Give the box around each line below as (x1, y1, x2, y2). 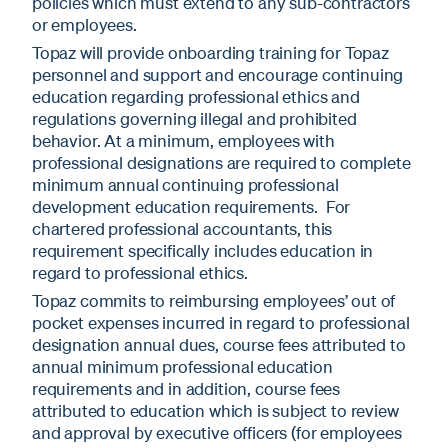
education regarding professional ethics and (32, 85, 360, 107)
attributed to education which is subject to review (32, 399, 399, 421)
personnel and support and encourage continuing (32, 63, 404, 85)
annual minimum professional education (32, 355, 333, 377)
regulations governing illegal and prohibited (32, 107, 357, 129)
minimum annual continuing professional (32, 173, 339, 195)
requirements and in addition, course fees (32, 377, 341, 399)
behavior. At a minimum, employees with (32, 129, 335, 151)
